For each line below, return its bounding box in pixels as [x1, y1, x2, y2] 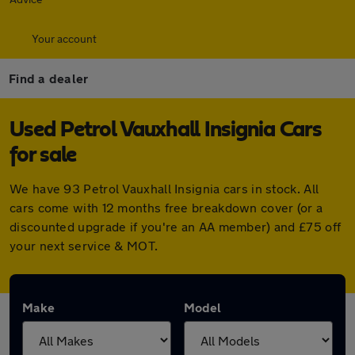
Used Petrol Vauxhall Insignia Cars [10, 119, 322, 141]
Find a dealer [9, 71, 89, 86]
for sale [10, 144, 77, 166]
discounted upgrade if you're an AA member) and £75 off [10, 219, 342, 234]
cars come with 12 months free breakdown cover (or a [10, 200, 323, 215]
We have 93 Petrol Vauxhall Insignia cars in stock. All [10, 181, 319, 196]
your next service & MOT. [10, 238, 158, 253]
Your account [32, 32, 97, 45]
